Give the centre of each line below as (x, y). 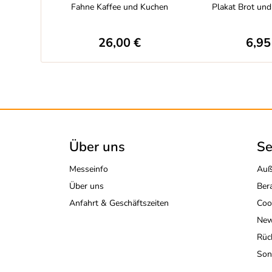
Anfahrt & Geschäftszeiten (119, 203)
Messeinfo (88, 169)
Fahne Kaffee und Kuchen (119, 7)
